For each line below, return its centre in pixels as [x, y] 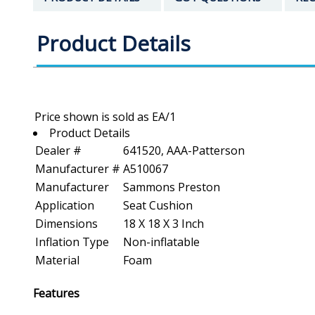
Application [65, 206]
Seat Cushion [158, 206]
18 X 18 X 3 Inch [163, 224]
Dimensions [66, 224]
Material [57, 261]
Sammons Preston [172, 187]
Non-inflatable [161, 242]
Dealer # [58, 151]
